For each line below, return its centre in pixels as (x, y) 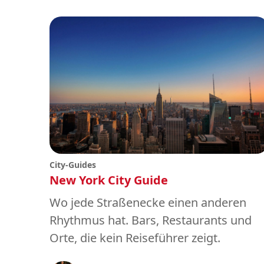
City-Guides (73, 164)
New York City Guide (109, 180)
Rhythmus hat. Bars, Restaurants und (151, 220)
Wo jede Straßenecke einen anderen (148, 202)
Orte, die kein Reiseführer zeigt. (135, 237)
